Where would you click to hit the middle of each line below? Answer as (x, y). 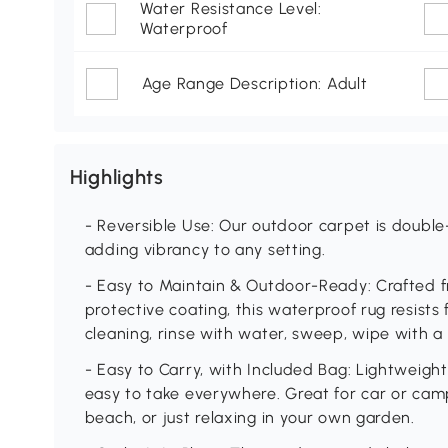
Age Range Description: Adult (254, 84)
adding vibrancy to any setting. (205, 250)
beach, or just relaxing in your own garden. (249, 418)
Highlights (116, 177)
